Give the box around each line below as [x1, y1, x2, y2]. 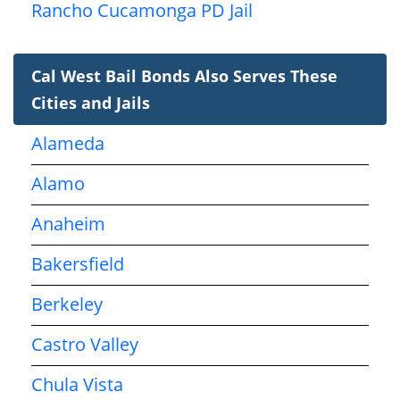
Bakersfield [31, 251, 124, 276]
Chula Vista [31, 371, 123, 396]
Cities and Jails [31, 91, 150, 113]
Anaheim [31, 211, 105, 236]
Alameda [31, 130, 104, 155]
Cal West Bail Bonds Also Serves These [31, 64, 337, 87]
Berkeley [31, 291, 103, 316]
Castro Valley [31, 331, 138, 356]
